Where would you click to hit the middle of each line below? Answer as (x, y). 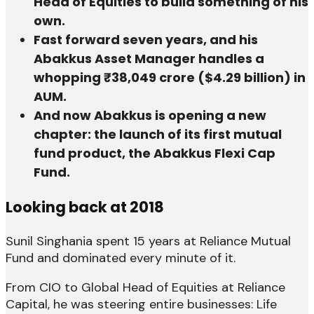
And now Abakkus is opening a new (150, 115)
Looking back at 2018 (85, 207)
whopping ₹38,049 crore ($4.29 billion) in (170, 77)
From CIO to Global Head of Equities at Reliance (145, 287)
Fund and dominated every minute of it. (121, 258)
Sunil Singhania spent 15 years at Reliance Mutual (148, 241)
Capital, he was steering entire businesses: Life (141, 304)
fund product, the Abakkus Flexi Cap (155, 153)
